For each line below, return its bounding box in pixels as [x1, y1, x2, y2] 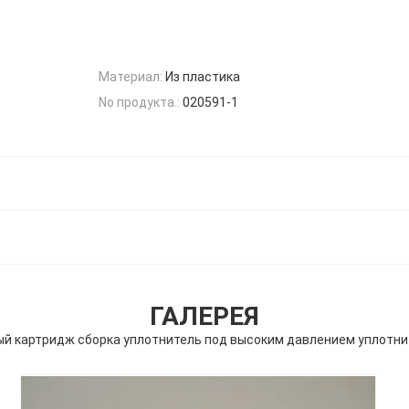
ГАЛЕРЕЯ [150, 300, 259, 331]
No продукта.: [99, 94, 180, 110]
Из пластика [165, 69, 240, 85]
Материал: [99, 69, 163, 85]
